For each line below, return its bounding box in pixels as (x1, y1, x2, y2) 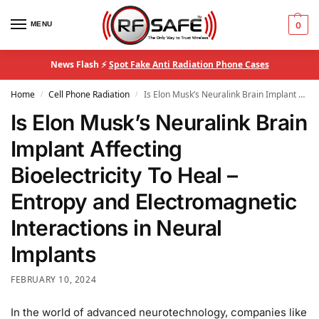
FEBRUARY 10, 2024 (11, 273, 97, 286)
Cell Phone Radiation (48, 88, 130, 100)
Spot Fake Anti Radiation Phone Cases (108, 58, 269, 70)
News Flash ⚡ (50, 58, 109, 70)
